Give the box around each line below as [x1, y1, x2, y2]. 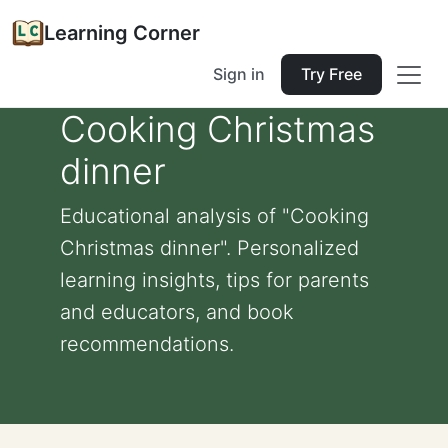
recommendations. [60, 332, 234, 356]
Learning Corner [44, 21, 200, 45]
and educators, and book [60, 300, 294, 324]
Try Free [301, 64, 362, 84]
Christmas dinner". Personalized [60, 236, 359, 260]
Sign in [213, 64, 265, 84]
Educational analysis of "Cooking [60, 204, 369, 228]
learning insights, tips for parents [60, 268, 369, 292]
